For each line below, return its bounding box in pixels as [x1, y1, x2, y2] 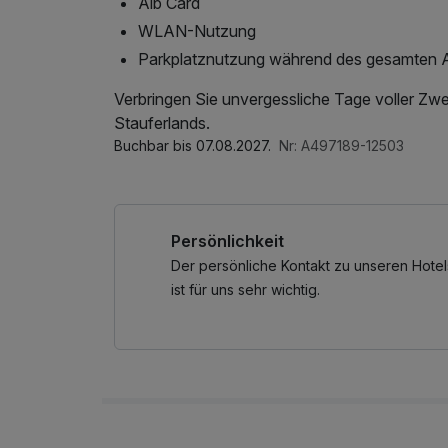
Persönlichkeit [171, 230, 285, 251]
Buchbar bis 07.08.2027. [114, 136, 275, 154]
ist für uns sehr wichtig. [171, 280, 321, 298]
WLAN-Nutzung [138, 20, 256, 41]
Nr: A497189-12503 [279, 136, 404, 154]
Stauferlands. [114, 112, 210, 133]
